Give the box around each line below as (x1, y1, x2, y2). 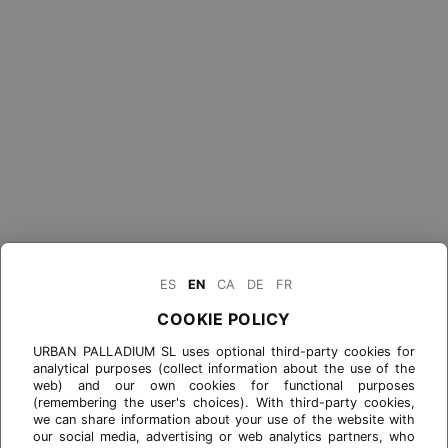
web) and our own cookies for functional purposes (33, 378, 415, 393)
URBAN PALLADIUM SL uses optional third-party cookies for (33, 344, 415, 359)
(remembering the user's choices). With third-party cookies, (33, 395, 415, 410)
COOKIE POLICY (157, 309, 291, 329)
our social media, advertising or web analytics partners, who (33, 429, 415, 444)
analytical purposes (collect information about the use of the (33, 361, 415, 376)
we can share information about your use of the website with (33, 412, 415, 427)
